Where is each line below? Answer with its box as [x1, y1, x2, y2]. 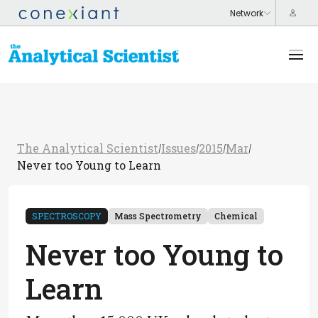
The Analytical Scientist [17, 141, 158, 155]
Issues [161, 141, 196, 155]
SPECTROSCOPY [32, 210, 102, 221]
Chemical [214, 210, 258, 221]
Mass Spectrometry [114, 210, 202, 221]
